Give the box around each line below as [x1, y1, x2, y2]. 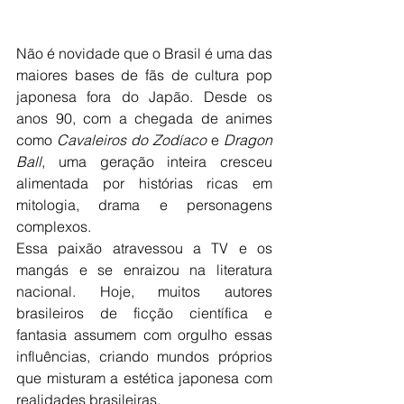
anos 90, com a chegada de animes [16, 108, 272, 127]
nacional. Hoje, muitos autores [16, 281, 272, 300]
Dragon [224, 130, 272, 149]
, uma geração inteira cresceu [41, 151, 272, 170]
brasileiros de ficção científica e [16, 303, 272, 322]
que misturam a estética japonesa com [16, 368, 272, 387]
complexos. [16, 216, 91, 235]
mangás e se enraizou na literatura [16, 260, 272, 279]
